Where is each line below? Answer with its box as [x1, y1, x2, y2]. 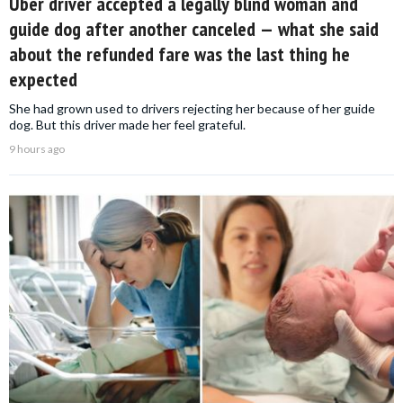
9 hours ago [9, 142, 65, 157]
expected [9, 67, 77, 93]
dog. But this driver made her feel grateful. [9, 117, 246, 133]
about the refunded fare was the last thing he [9, 41, 350, 67]
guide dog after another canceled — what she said [9, 16, 379, 42]
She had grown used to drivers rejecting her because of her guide [9, 101, 375, 117]
